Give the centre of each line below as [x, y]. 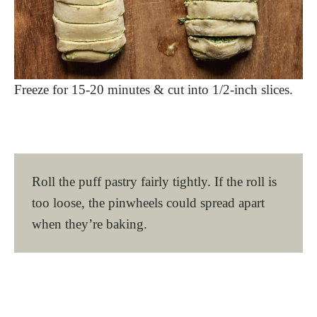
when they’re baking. [90, 224]
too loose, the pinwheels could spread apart [148, 202]
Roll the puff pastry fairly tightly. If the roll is [154, 181]
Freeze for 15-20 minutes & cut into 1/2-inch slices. [154, 89]
